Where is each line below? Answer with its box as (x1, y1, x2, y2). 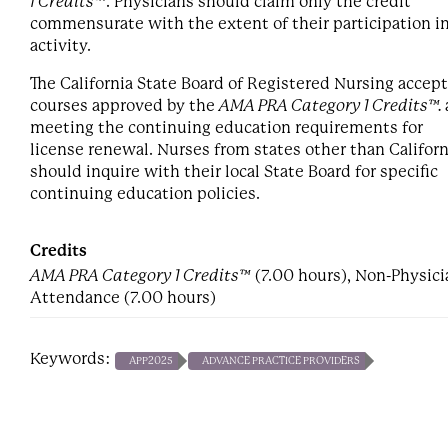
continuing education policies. (30, 184, 260, 203)
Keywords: (30, 349, 115, 368)
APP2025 (129, 355, 173, 366)
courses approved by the (30, 96, 219, 115)
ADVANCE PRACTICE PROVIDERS (202, 355, 360, 366)
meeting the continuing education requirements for (30, 118, 423, 137)
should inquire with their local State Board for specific (30, 162, 438, 181)
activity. (30, 36, 91, 55)
